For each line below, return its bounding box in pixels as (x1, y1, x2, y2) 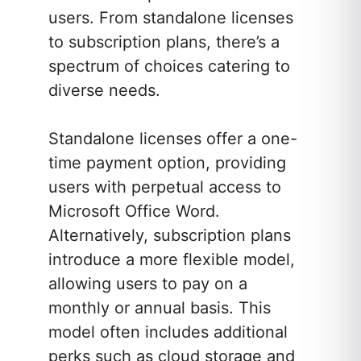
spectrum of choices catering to (48, 56, 290, 77)
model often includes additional (48, 322, 288, 342)
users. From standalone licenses (48, 8, 293, 28)
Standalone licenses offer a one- (48, 129, 297, 149)
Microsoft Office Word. (48, 201, 220, 222)
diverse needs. (48, 81, 160, 101)
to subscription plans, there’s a (48, 32, 280, 52)
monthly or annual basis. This (48, 298, 271, 318)
